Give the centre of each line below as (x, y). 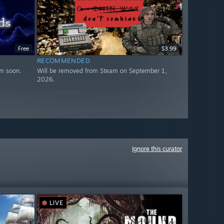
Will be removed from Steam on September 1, (101, 71)
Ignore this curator (157, 149)
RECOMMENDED (63, 61)
